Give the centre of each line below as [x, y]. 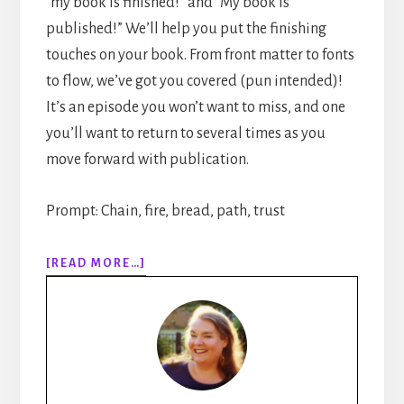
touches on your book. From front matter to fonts [200, 55]
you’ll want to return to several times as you [185, 134]
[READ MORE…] [96, 264]
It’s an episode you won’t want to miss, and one [195, 108]
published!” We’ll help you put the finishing [186, 29]
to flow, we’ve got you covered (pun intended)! [194, 82]
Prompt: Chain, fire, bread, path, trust [165, 211]
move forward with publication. [147, 160]
